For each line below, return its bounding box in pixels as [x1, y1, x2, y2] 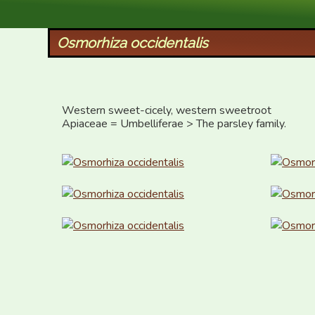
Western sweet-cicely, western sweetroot [62, 103, 271, 118]
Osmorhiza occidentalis [56, 34, 208, 51]
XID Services [51, 3, 133, 20]
